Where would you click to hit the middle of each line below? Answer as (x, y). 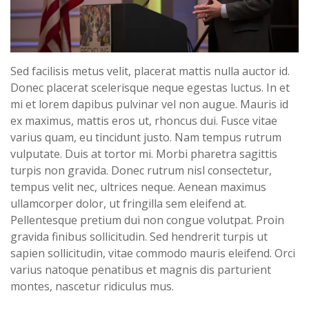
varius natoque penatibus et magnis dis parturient (141, 269)
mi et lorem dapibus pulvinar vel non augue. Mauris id (149, 104)
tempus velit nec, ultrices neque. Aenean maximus (138, 187)
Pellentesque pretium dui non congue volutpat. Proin (147, 220)
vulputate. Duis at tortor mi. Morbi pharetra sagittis (144, 153)
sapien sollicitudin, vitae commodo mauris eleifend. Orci (153, 253)
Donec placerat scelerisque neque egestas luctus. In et (150, 87)
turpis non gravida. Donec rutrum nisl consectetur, (141, 170)
